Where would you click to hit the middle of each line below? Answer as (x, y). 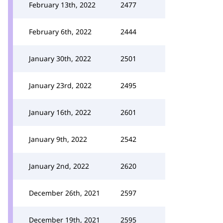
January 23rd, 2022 (60, 85)
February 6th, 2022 (60, 32)
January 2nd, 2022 (59, 166)
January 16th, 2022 (60, 112)
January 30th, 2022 (60, 58)
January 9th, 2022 (58, 139)
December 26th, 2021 (64, 193)
